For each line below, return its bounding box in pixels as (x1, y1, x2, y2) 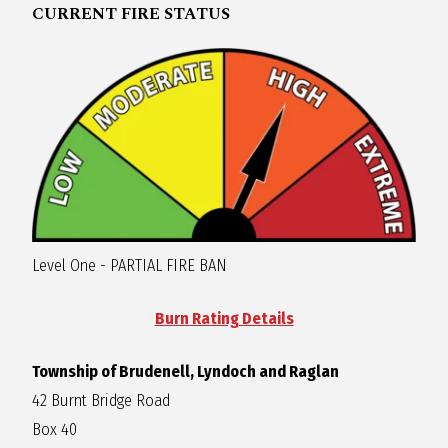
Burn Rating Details (154, 309, 294, 329)
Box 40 (32, 420, 78, 440)
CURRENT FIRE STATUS (32, 2, 231, 28)
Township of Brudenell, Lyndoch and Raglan (32, 362, 340, 382)
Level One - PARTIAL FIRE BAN (32, 255, 228, 275)
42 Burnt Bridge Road (32, 391, 171, 411)
